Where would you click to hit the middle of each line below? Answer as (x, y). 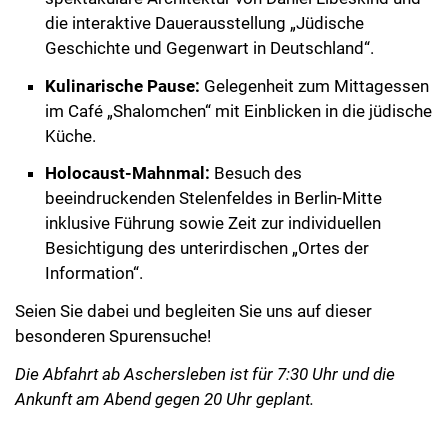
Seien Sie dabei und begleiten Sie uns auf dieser (193, 311)
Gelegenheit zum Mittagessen (314, 85)
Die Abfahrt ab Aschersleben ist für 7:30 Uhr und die (205, 373)
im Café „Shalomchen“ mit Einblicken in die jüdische (238, 110)
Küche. (70, 135)
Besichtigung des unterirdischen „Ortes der (207, 248)
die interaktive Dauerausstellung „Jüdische (204, 22)
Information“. (94, 273)
